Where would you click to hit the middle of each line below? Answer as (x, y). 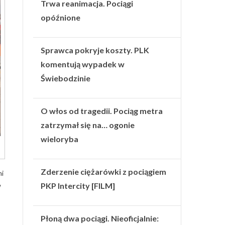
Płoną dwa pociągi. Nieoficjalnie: (100, 218)
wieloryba (60, 139)
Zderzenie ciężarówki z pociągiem (104, 171)
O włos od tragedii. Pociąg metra (102, 110)
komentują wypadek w (83, 64)
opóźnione (61, 17)
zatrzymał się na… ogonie (88, 125)
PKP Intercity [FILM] (78, 185)
